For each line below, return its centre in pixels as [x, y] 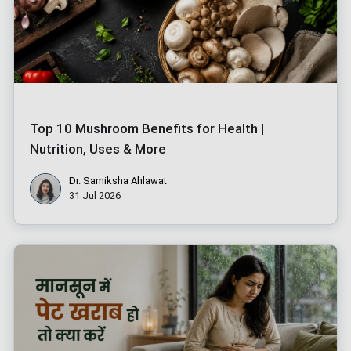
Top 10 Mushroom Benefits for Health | [147, 128]
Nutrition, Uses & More [98, 148]
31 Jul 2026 [95, 195]
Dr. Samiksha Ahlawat [118, 180]
